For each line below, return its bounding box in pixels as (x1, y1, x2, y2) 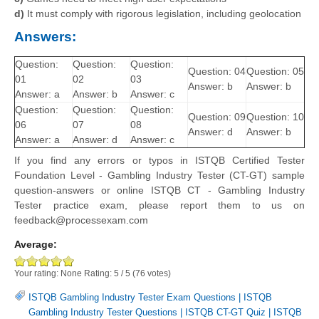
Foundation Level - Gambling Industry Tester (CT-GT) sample (14, 169, 305, 182)
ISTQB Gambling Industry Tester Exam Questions (28, 292, 236, 303)
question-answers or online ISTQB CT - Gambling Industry (14, 184, 305, 197)
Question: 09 (188, 111, 246, 123)
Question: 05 (246, 66, 304, 78)
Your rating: (14, 268, 61, 278)
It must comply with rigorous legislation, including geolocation (24, 8, 301, 20)
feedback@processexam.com (14, 214, 148, 226)
